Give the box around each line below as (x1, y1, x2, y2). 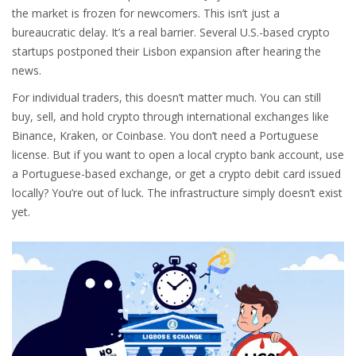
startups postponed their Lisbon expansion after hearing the (12, 44, 321, 59)
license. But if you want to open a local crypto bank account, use (12, 147, 344, 162)
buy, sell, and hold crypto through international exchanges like (12, 109, 329, 124)
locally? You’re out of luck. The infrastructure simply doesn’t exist (12, 185, 342, 200)
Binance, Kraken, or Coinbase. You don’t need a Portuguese (12, 128, 319, 143)
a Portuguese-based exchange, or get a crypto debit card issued (12, 166, 341, 181)
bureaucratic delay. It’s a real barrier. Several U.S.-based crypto (12, 25, 330, 40)
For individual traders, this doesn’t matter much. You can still (12, 90, 321, 105)
